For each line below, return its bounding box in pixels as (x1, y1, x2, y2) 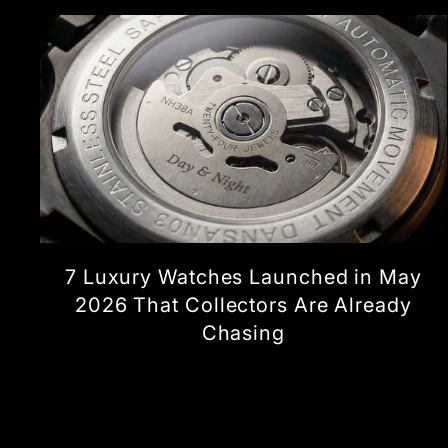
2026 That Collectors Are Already (74, 293, 412, 318)
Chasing (201, 321, 285, 346)
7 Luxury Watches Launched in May (64, 265, 422, 290)
